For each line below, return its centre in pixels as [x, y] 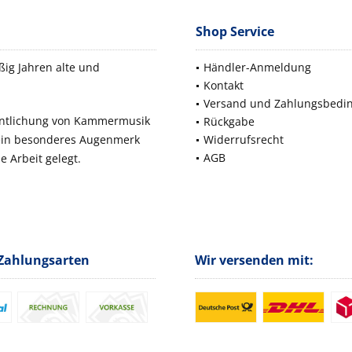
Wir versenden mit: [254, 260]
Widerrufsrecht [244, 140]
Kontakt [224, 86]
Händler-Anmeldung [257, 68]
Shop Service [235, 32]
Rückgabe [229, 122]
